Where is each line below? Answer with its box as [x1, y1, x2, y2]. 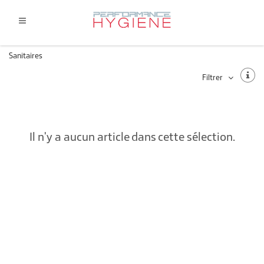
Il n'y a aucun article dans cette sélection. [29, 129, 235, 144]
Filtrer [202, 72, 223, 82]
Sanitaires [9, 51, 48, 61]
